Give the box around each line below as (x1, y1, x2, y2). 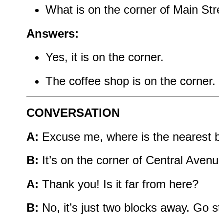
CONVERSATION (26, 106, 120, 120)
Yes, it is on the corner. (45, 50, 164, 64)
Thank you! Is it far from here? (39, 177, 198, 191)
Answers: (26, 26, 79, 40)
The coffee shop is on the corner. (45, 74, 216, 88)
